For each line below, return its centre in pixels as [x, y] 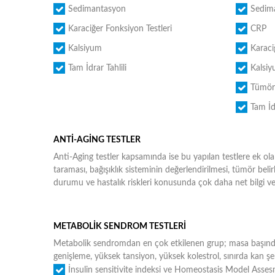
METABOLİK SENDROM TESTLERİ [120, 227]
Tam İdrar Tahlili [97, 68]
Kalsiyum [85, 48]
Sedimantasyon [97, 9]
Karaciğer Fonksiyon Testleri [120, 29]
